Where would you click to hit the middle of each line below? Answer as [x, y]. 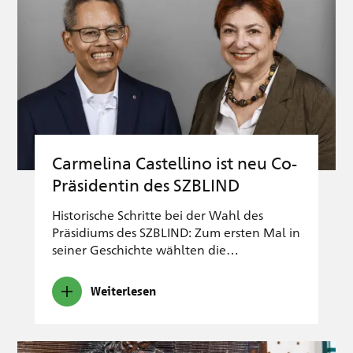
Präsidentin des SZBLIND [146, 185]
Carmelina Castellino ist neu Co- [175, 163]
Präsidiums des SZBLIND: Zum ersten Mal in [176, 232]
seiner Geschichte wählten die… [145, 250]
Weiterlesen [123, 291]
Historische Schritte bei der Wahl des [158, 215]
